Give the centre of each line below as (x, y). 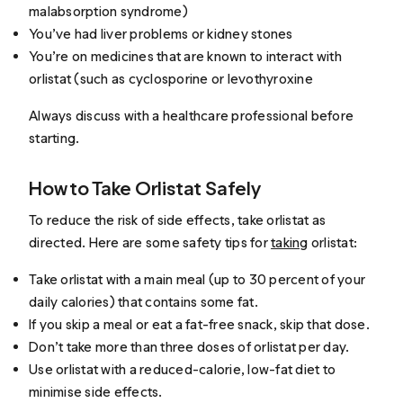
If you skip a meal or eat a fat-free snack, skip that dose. (199, 324)
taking (290, 242)
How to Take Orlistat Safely (145, 188)
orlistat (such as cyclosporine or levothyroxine (171, 78)
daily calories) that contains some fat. (143, 301)
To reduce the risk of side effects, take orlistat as (178, 219)
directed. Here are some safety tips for (150, 242)
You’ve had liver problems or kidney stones (161, 33)
